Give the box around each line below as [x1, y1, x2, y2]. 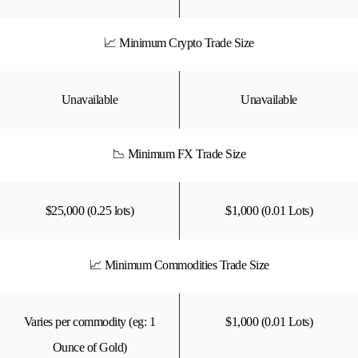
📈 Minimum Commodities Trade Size [89, 258, 269, 272]
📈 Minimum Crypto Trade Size [104, 36, 254, 50]
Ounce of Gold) [52, 340, 127, 354]
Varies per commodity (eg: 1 [23, 315, 156, 328]
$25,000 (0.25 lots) [45, 204, 134, 217]
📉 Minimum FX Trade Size [112, 147, 246, 161]
